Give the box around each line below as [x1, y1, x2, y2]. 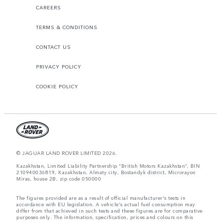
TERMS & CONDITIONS [36, 24, 98, 31]
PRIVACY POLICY [36, 63, 81, 71]
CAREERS [36, 4, 61, 11]
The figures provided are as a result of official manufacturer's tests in [16, 194, 185, 202]
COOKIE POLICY [36, 83, 78, 90]
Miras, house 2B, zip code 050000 [16, 175, 101, 183]
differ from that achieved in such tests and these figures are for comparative [16, 207, 203, 215]
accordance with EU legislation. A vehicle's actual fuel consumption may [16, 201, 195, 208]
